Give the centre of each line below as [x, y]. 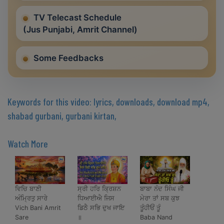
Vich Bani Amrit [38, 208]
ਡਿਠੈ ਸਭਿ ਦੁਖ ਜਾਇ [101, 208]
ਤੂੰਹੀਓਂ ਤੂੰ [150, 208]
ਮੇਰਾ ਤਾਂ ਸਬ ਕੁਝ [160, 198]
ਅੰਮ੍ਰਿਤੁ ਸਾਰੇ [31, 198]
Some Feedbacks [68, 58]
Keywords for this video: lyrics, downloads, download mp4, [108, 102]
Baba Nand [156, 217]
